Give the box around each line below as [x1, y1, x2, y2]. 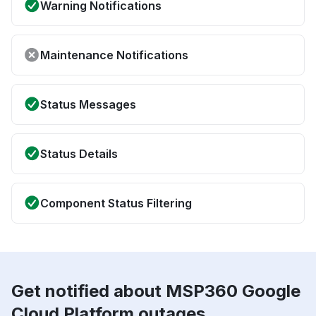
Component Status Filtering [40, 196, 192, 211]
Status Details [40, 147, 118, 162]
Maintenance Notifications [40, 48, 188, 63]
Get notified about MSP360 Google [11, 281, 300, 302]
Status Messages [40, 97, 136, 112]
